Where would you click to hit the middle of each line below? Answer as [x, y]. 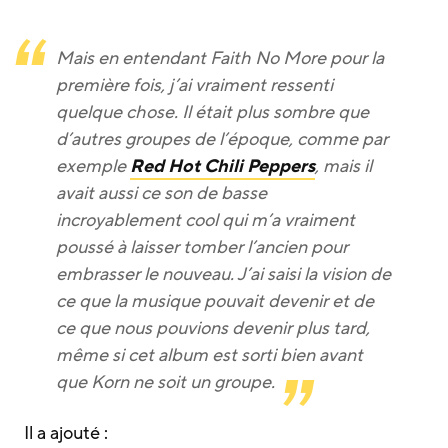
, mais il [343, 166]
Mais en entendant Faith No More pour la [220, 58]
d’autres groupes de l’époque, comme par [222, 139]
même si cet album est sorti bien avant [209, 355]
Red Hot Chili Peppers [222, 166]
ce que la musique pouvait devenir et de [215, 301]
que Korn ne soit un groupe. [165, 382]
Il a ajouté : [66, 433]
